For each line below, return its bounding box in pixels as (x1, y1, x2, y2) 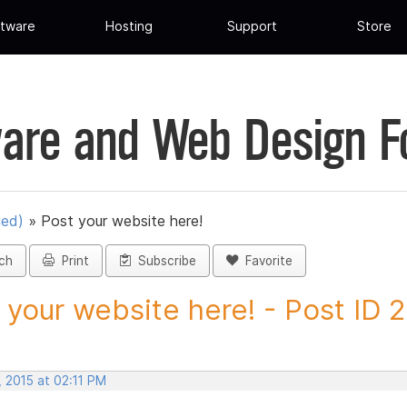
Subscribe (131, 253, 196, 269)
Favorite (238, 253, 293, 269)
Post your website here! (41, 212, 203, 231)
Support (226, 18, 277, 35)
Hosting (105, 18, 154, 35)
